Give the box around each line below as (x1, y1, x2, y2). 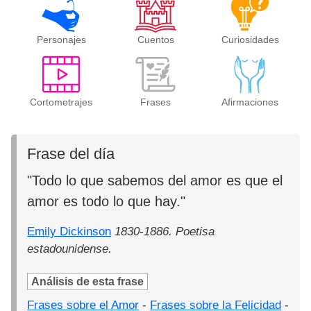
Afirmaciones (221, 96, 278, 108)
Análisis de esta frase (31, 275, 144, 287)
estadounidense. (27, 242, 112, 255)
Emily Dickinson (27, 224, 112, 238)
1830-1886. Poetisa (115, 224, 215, 238)
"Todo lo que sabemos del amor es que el (27, 172, 283, 188)
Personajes (36, 33, 86, 45)
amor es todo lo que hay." (27, 193, 186, 209)
